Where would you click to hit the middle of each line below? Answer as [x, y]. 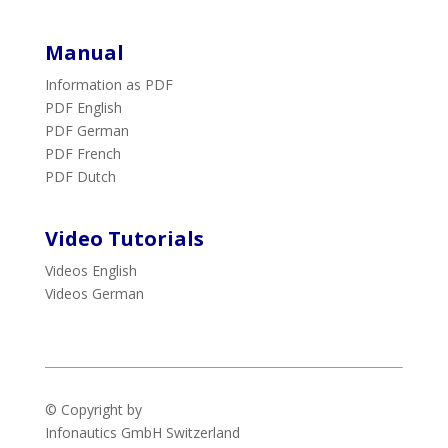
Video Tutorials [124, 239]
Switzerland [200, 433]
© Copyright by [93, 410]
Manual [84, 52]
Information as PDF [108, 84]
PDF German [86, 130]
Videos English [90, 271]
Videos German [94, 294]
